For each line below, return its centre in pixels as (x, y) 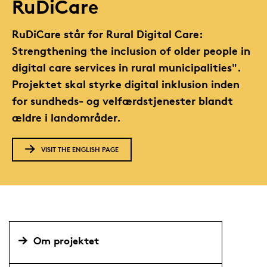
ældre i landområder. (66, 117)
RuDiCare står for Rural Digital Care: (107, 33)
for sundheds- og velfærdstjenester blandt (122, 100)
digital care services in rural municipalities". (126, 67)
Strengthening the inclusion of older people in (131, 50)
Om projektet (66, 240)
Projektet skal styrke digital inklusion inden (126, 83)
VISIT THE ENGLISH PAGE (80, 149)
